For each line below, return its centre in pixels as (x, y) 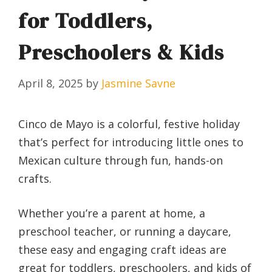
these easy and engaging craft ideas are (122, 250)
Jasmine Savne (138, 83)
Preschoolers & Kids (121, 53)
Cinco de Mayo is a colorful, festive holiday (129, 124)
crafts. (35, 179)
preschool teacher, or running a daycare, (125, 232)
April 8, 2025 (50, 83)
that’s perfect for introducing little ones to (131, 142)
